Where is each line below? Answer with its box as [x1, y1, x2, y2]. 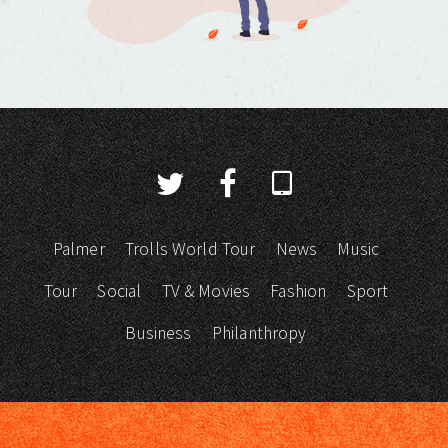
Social [97, 280, 142, 303]
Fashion [270, 280, 327, 303]
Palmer [52, 238, 105, 261]
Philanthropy [211, 322, 307, 345]
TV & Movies [161, 280, 251, 303]
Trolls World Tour [124, 238, 256, 261]
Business [125, 322, 192, 345]
